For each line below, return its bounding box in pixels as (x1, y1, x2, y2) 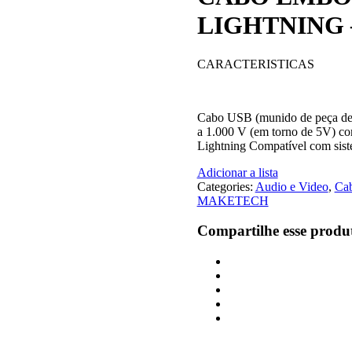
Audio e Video (255, 179, 328, 193)
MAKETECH (196, 193, 269, 207)
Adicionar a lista (196, 165, 278, 179)
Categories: (196, 179, 255, 193)
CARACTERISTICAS (196, 57, 314, 71)
